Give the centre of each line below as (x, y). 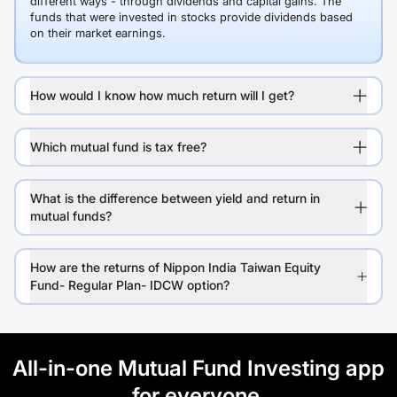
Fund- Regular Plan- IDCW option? (130, 285)
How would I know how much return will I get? (162, 95)
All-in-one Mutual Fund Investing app (198, 368)
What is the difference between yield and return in (175, 198)
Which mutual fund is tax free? (118, 147)
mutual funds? (71, 216)
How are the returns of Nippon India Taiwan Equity (175, 267)
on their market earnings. (98, 33)
